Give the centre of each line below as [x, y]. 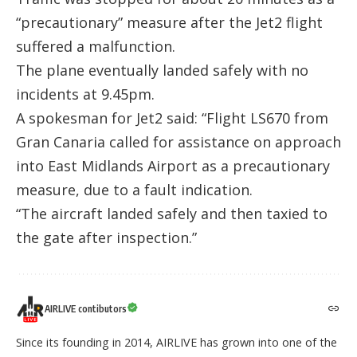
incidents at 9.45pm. [85, 94]
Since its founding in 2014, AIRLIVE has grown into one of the [177, 343]
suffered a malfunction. [96, 47]
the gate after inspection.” [106, 238]
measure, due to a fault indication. [134, 190]
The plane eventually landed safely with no [162, 71]
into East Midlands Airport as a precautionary [173, 166]
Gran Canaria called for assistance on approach [178, 142]
